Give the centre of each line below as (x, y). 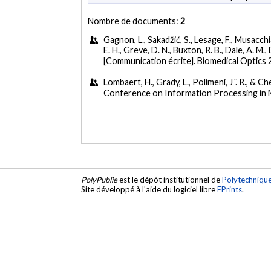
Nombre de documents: (134, 21)
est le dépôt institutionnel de (170, 179)
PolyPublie (100, 179)
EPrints (230, 189)
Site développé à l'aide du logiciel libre (149, 189)
